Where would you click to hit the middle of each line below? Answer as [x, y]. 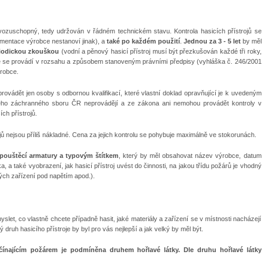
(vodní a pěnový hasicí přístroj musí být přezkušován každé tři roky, [160, 52]
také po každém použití [142, 41]
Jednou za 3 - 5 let [212, 41]
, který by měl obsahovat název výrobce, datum [190, 156]
